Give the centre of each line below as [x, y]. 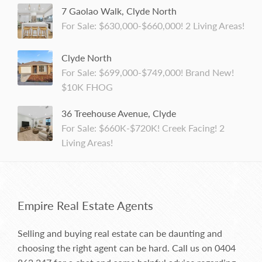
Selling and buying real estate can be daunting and [120, 233]
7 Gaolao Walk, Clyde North [119, 11]
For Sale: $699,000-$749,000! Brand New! [148, 73]
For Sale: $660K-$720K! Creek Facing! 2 [143, 128]
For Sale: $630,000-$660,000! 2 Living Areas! [153, 26]
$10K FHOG [87, 87]
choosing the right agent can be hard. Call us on [116, 248]
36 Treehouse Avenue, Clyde [119, 113]
